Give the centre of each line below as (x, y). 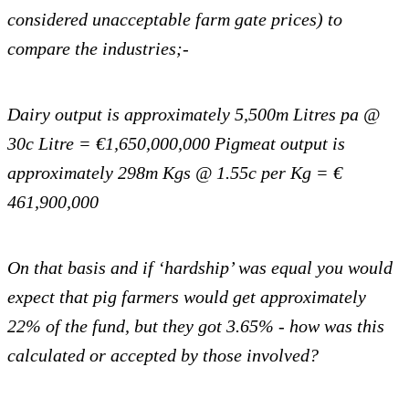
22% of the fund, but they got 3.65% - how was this (196, 326)
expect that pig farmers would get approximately (187, 297)
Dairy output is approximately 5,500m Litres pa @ (194, 115)
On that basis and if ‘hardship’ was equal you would (200, 268)
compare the (55, 49)
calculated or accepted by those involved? (163, 356)
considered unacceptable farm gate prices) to (175, 20)
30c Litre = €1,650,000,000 (109, 144)
